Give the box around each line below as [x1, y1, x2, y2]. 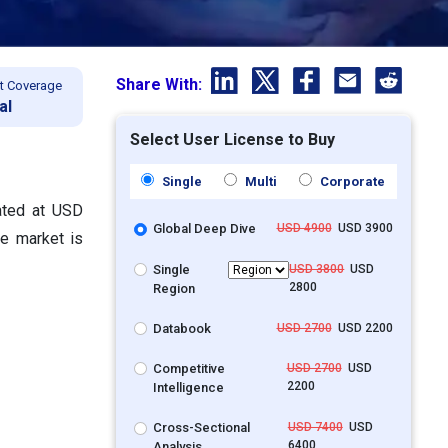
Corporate [317, 174, 386, 190]
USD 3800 [289, 261, 345, 276]
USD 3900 [331, 221, 393, 236]
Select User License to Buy [129, 130, 335, 150]
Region [153, 280, 196, 296]
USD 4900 [276, 221, 332, 236]
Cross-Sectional [153, 420, 251, 436]
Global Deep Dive [153, 221, 257, 237]
